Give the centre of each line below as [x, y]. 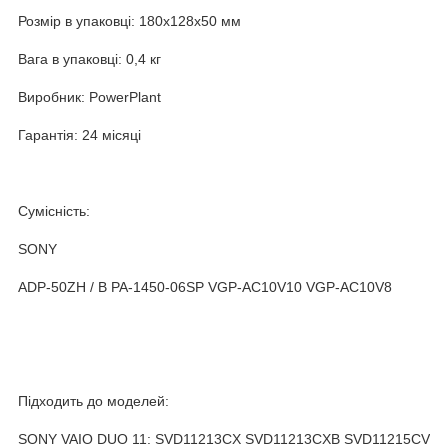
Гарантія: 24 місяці [79, 134]
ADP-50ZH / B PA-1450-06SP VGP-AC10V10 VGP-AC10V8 [205, 286]
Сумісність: [54, 210]
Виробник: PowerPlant [89, 96]
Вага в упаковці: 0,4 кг [89, 58]
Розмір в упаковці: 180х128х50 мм [129, 20]
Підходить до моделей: [93, 400]
